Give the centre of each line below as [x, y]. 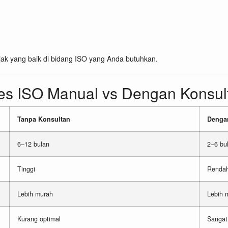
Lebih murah [35, 194]
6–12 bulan [33, 144]
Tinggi [26, 169]
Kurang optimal [39, 219]
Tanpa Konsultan [44, 119]
